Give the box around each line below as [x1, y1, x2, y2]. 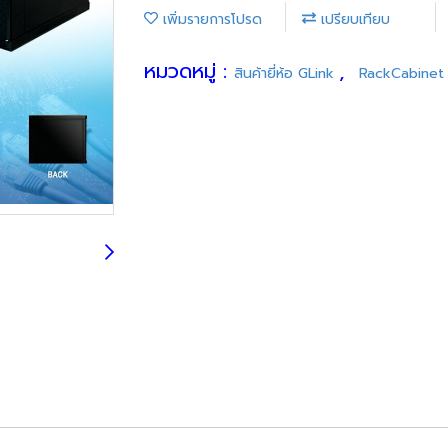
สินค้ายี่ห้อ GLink [234, 62, 339, 84]
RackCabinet [359, 62, 444, 84]
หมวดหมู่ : [144, 55, 234, 86]
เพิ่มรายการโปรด [158, 8, 262, 30]
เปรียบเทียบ [316, 8, 390, 30]
